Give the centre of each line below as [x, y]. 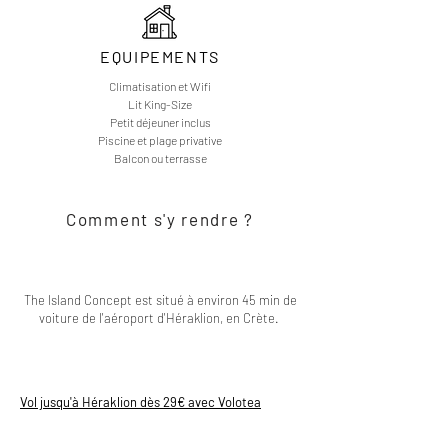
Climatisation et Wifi [160, 86]
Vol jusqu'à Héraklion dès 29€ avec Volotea [140, 402]
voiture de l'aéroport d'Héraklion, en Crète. [160, 318]
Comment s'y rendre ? [160, 219]
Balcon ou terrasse [160, 158]
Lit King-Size [160, 104]
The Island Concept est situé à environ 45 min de [160, 300]
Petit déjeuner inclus [160, 122]
